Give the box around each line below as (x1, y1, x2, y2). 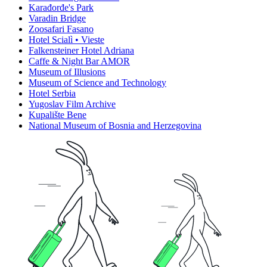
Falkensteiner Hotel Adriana (29, 45, 134, 56)
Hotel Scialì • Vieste (29, 35, 104, 45)
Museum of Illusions (29, 67, 105, 77)
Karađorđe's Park (29, 2, 94, 13)
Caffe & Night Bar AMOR (29, 56, 130, 67)
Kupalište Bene (29, 110, 86, 120)
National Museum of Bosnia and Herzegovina (29, 120, 201, 131)
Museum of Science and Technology (29, 77, 166, 88)
